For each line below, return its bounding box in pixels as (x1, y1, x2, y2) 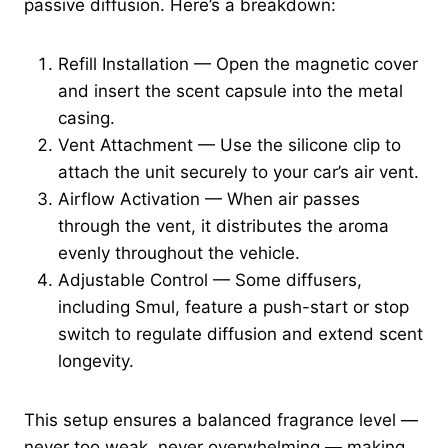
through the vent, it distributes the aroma (58, 216, 389, 237)
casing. (58, 108, 115, 129)
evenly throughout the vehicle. (58, 243, 300, 264)
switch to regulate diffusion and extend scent (58, 324, 423, 345)
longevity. (58, 351, 134, 372)
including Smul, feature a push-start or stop (58, 297, 409, 318)
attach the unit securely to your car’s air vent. (58, 162, 419, 183)
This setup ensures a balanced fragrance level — (24, 410, 418, 431)
